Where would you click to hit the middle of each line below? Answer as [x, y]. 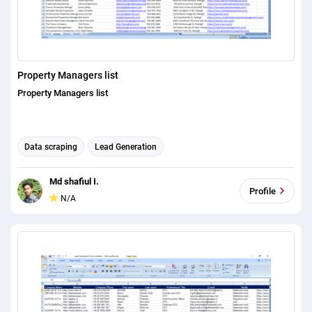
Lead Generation [126, 147]
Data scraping [51, 147]
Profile [263, 191]
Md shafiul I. [74, 182]
